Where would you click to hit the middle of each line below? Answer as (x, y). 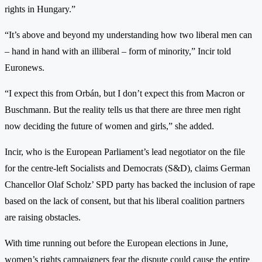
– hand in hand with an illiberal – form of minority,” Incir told (118, 51)
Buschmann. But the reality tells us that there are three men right (123, 109)
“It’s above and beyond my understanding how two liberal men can (128, 35)
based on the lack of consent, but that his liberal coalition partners (125, 201)
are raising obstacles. (43, 217)
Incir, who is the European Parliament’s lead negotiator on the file (125, 151)
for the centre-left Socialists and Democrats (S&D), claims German (127, 168)
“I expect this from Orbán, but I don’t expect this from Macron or (125, 93)
